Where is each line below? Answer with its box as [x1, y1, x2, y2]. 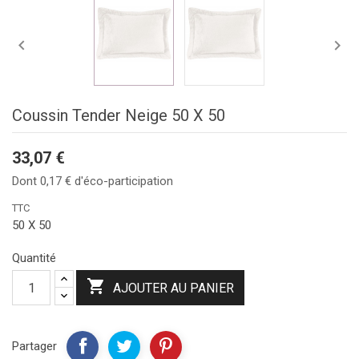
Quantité [12, 251, 56, 266]
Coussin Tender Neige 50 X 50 [12, 106, 225, 126]
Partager [12, 339, 57, 354]
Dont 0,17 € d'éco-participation [12, 174, 173, 189]
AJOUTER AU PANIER [113, 280, 234, 296]
